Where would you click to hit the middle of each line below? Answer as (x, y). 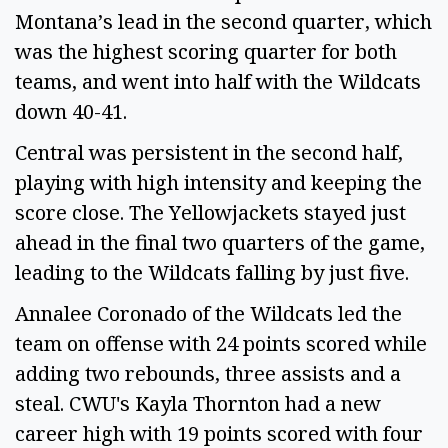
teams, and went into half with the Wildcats (218, 82)
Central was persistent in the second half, (209, 152)
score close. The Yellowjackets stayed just (210, 212)
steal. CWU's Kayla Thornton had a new (198, 403)
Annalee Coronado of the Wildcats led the (208, 313)
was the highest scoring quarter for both (206, 52)
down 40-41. (73, 112)
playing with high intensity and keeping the (218, 182)
